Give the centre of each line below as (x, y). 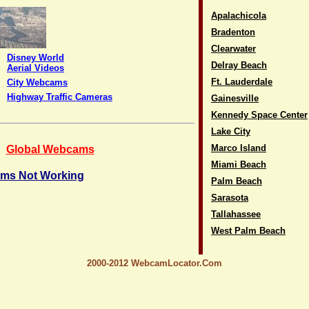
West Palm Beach (248, 231)
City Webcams (37, 82)
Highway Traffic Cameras (60, 97)
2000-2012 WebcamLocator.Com (154, 263)
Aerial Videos (36, 68)
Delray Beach (239, 65)
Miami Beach (239, 165)
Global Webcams (50, 149)
